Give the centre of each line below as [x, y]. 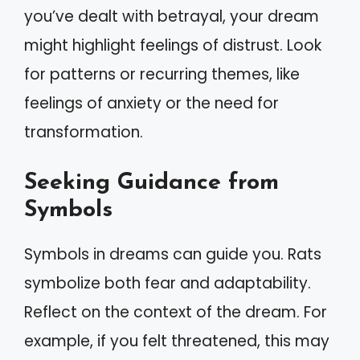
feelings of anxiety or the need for [151, 103]
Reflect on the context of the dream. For [176, 312]
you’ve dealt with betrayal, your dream [172, 16]
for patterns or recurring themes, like [162, 74]
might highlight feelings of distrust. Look [173, 45]
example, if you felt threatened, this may [177, 341]
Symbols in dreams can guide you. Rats [173, 254]
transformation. [84, 132]
